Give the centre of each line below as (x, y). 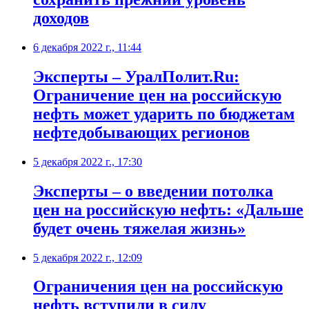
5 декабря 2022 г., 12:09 (88, 257)
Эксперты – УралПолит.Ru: (136, 76)
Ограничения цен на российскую (158, 287)
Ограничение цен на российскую (157, 95)
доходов (61, 18)
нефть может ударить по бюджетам (164, 113)
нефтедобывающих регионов (141, 132)
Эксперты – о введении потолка (153, 191)
